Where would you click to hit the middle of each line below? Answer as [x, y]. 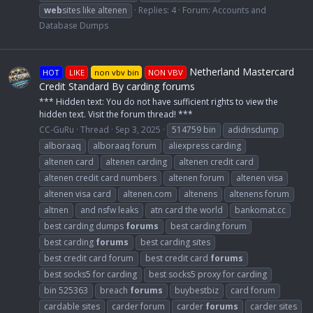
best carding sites [175, 242]
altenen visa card [78, 194]
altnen [56, 210]
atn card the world [187, 210]
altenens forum [259, 194]
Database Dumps [74, 25]
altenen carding [136, 162]
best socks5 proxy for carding [208, 275]
